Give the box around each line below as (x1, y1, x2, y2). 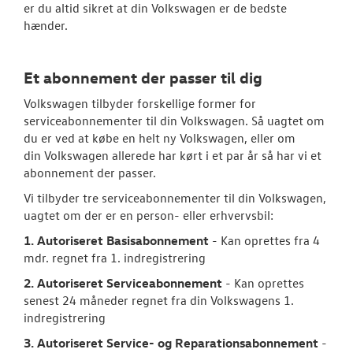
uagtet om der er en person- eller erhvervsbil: (24, 206, 273, 223)
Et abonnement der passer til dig (24, 66, 262, 87)
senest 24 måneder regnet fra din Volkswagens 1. (24, 292, 294, 308)
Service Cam (274, 238, 340, 254)
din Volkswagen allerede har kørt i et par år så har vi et (24, 147, 321, 163)
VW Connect (274, 47, 341, 63)
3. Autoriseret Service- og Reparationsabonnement (24, 334, 318, 351)
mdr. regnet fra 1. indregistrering (24, 249, 206, 266)
